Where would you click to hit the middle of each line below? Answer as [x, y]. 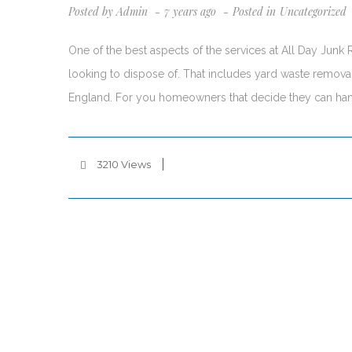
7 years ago [192, 11]
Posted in [254, 11]
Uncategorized [313, 11]
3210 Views [123, 164]
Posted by [92, 11]
